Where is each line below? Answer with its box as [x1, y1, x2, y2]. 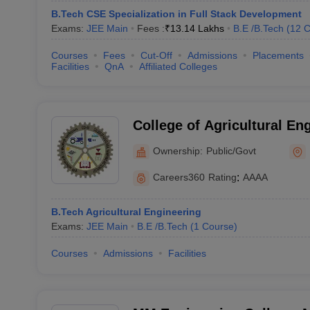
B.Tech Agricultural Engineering [51, 206, 201, 217]
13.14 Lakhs [170, 23, 224, 34]
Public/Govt [206, 145, 256, 156]
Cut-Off [140, 50, 172, 61]
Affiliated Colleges [138, 61, 217, 72]
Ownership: [152, 145, 203, 156]
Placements [252, 50, 304, 61]
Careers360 [152, 172, 205, 183]
